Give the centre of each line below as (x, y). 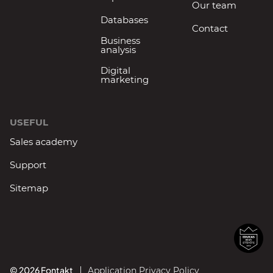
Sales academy (44, 141)
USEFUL (29, 122)
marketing (125, 79)
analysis (119, 49)
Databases (125, 19)
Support (28, 165)
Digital (116, 70)
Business (121, 40)
